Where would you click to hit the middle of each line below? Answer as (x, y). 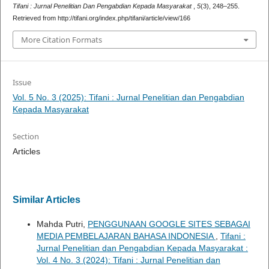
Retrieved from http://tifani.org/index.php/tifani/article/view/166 (101, 18)
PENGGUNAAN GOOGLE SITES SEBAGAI (169, 224)
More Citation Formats (61, 39)
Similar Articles (46, 199)
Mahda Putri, (62, 224)
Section (26, 136)
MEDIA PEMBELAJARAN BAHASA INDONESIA (126, 236)
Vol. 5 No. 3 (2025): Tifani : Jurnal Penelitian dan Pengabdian (128, 97)
